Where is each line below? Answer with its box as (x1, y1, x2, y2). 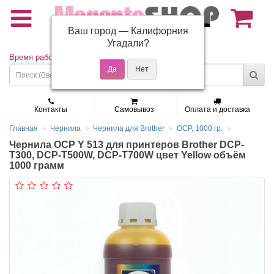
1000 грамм (9, 160, 64, 171)
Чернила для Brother (93, 124, 165, 133)
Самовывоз (114, 105, 154, 114)
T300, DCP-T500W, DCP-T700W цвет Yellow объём (9, 150, 246, 161)
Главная (9, 124, 38, 133)
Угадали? (106, 38, 149, 48)
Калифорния (130, 26, 188, 36)
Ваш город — (67, 26, 131, 36)
